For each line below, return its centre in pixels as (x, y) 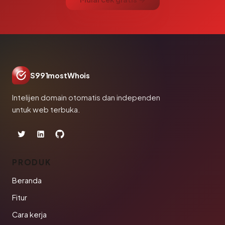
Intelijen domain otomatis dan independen (86, 97)
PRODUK (32, 162)
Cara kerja (29, 214)
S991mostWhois (60, 75)
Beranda (27, 180)
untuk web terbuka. (46, 109)
